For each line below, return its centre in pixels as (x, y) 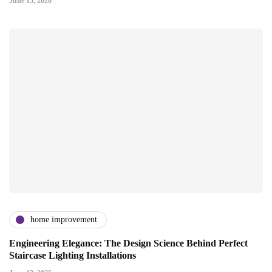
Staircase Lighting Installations (73, 255)
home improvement (64, 220)
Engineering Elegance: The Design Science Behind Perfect (128, 243)
